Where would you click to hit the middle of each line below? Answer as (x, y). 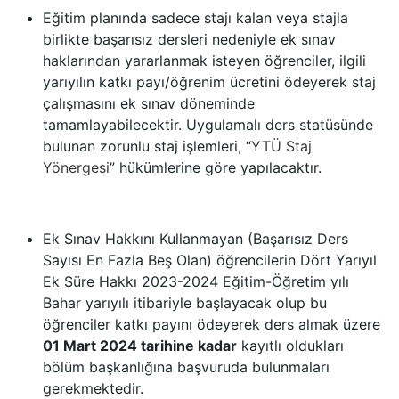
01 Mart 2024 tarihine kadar (140, 346)
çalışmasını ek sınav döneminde (149, 103)
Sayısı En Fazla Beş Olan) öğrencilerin (171, 260)
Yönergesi (76, 167)
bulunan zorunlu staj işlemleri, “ (147, 146)
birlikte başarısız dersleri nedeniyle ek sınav (189, 39)
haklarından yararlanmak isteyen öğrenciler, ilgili (204, 61)
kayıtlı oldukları (290, 346)
